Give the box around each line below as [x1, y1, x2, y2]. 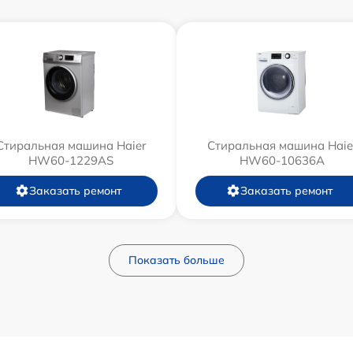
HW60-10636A [240, 152, 325, 168]
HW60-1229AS [28, 152, 113, 168]
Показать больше [128, 252, 225, 267]
